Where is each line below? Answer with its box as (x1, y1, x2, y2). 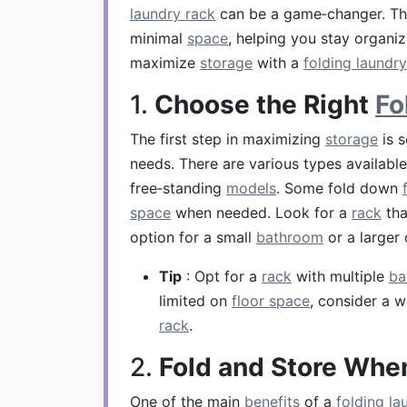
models (226, 179, 276, 197)
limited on (159, 292, 232, 310)
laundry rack (130, 5, 215, 23)
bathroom (256, 228, 323, 246)
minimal (130, 29, 187, 47)
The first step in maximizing (130, 130, 325, 148)
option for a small (130, 228, 256, 246)
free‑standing (130, 179, 226, 197)
